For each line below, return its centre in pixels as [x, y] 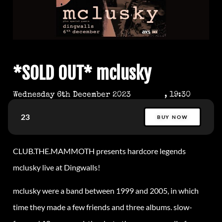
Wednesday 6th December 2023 [72, 95]
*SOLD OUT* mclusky [82, 73]
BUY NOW [172, 117]
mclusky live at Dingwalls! [56, 167]
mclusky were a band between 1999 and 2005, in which [106, 190]
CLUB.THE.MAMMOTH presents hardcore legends [99, 151]
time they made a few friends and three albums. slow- [103, 207]
